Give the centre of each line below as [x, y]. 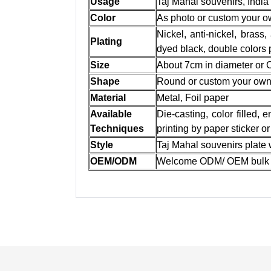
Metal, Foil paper [193, 98]
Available [111, 114]
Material [108, 98]
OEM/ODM [113, 161]
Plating [106, 41]
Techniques [117, 129]
